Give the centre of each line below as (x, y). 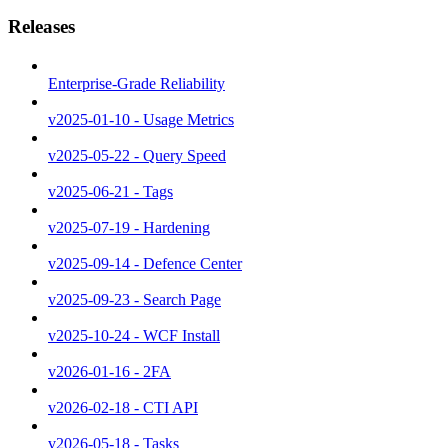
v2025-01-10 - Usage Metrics (141, 120)
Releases (41, 27)
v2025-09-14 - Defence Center (145, 264)
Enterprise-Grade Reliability (136, 84)
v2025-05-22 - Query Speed (137, 156)
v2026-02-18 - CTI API (123, 408)
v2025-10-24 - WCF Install (134, 336)
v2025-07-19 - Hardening (129, 228)
